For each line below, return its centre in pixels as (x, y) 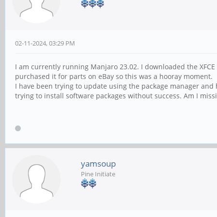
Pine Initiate (98, 174)
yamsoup (98, 163)
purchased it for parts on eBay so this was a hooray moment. (115, 76)
